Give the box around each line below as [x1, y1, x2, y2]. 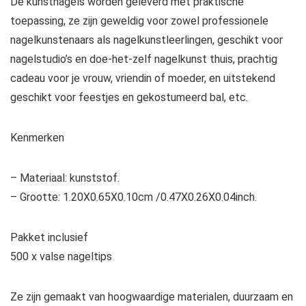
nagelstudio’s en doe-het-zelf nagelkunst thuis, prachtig [10, 53, 277, 66]
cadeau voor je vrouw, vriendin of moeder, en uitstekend [10, 72, 275, 85]
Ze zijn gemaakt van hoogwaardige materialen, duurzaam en [10, 290, 293, 304]
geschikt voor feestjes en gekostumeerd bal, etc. [10, 91, 248, 105]
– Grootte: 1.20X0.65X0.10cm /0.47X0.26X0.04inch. [10, 191, 257, 204]
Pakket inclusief [10, 231, 88, 245]
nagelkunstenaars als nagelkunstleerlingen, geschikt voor [10, 33, 283, 47]
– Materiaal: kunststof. [10, 171, 120, 185]
